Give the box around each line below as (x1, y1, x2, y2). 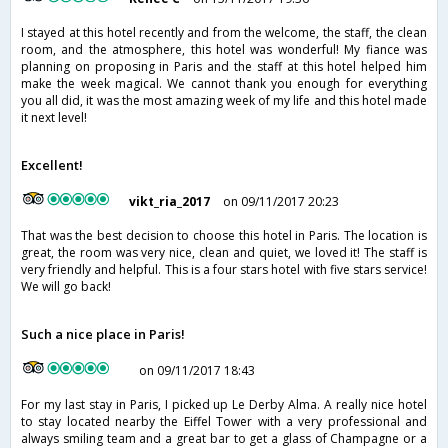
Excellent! (21, 156, 83, 175)
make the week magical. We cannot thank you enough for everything (21, 75, 427, 93)
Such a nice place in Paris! (21, 325, 185, 344)
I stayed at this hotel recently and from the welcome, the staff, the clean (21, 24, 427, 42)
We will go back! (21, 278, 111, 296)
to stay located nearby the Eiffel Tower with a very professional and (21, 413, 427, 431)
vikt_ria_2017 (129, 193, 211, 211)
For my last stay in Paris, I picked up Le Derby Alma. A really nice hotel (21, 396, 427, 414)
